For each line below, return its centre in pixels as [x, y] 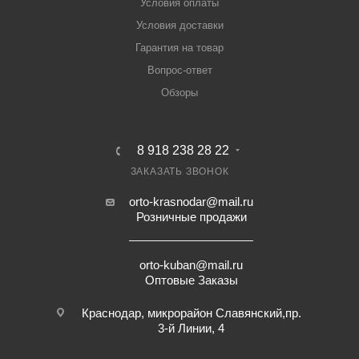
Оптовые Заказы [191, 280]
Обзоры [179, 93]
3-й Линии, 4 [191, 329]
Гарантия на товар [179, 48]
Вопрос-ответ [179, 71]
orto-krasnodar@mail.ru [191, 202]
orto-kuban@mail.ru [191, 265]
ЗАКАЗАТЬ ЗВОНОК [179, 172]
